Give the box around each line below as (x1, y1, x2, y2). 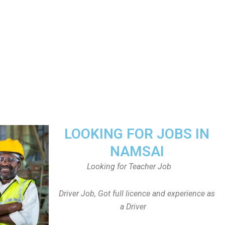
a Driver (120, 202, 154, 211)
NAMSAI (109, 143, 164, 160)
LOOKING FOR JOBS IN (64, 126, 209, 142)
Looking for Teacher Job (86, 162, 187, 171)
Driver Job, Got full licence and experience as (59, 189, 215, 198)
